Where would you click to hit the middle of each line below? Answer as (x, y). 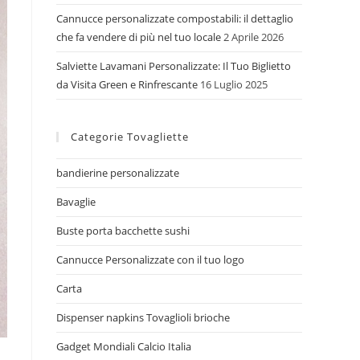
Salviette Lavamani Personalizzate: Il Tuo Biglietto (174, 66)
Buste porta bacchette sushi (123, 231)
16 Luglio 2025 (234, 84)
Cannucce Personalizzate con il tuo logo (150, 260)
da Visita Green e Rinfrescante (127, 84)
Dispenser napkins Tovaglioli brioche (143, 317)
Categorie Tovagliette (130, 137)
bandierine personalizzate (118, 173)
